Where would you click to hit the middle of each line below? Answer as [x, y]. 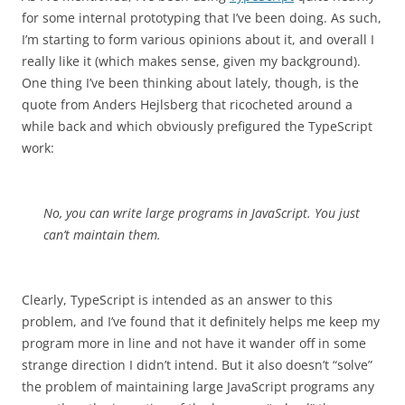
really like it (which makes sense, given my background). [191, 61]
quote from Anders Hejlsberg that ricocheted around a [187, 104]
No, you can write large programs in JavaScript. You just [202, 213]
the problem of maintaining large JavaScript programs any [198, 386]
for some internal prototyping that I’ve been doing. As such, [202, 18]
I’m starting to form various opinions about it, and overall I [198, 39]
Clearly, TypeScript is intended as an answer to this [177, 300]
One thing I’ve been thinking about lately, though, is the [190, 83]
